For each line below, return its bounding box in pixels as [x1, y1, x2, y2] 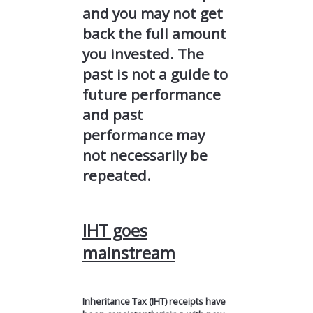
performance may [82, 125, 205, 145]
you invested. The [82, 44, 204, 64]
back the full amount [82, 24, 226, 44]
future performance [82, 85, 221, 105]
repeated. [82, 166, 151, 186]
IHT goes [82, 219, 147, 242]
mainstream [82, 241, 175, 264]
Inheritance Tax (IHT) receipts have [82, 294, 226, 307]
